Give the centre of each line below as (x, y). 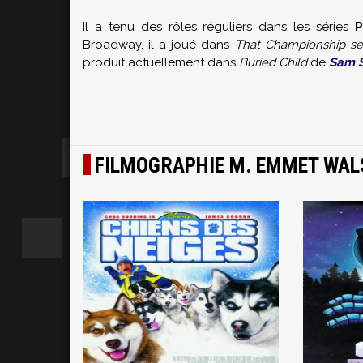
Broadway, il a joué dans (159, 45)
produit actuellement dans (161, 62)
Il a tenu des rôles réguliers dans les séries (219, 27)
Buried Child (273, 62)
